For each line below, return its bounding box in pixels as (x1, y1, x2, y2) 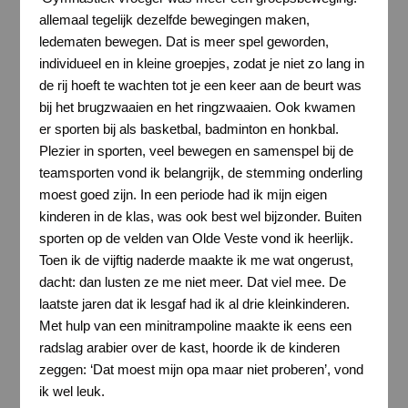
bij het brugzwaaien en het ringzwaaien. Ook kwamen (38, 99, 355, 116)
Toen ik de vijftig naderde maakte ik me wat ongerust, (38, 252, 353, 269)
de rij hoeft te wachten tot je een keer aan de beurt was (38, 77, 362, 94)
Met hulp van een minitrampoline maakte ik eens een (38, 318, 352, 334)
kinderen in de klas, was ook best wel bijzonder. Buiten (38, 209, 362, 225)
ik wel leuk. (38, 383, 105, 400)
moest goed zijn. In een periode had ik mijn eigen (38, 187, 327, 203)
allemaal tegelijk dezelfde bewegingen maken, (38, 12, 310, 28)
